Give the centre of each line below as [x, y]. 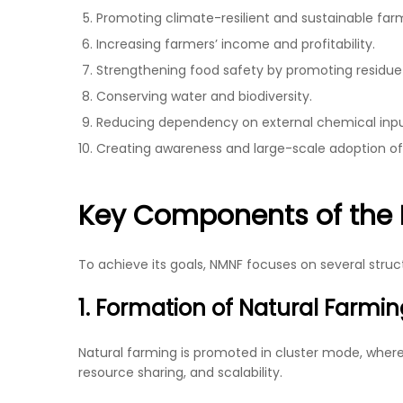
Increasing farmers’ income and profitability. [236, 45]
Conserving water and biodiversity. [204, 97]
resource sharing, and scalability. [180, 373]
